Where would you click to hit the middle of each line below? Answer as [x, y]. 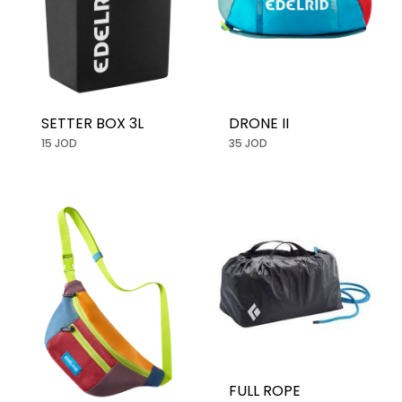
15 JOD [59, 143]
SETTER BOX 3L [92, 123]
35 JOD [248, 143]
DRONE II [259, 123]
